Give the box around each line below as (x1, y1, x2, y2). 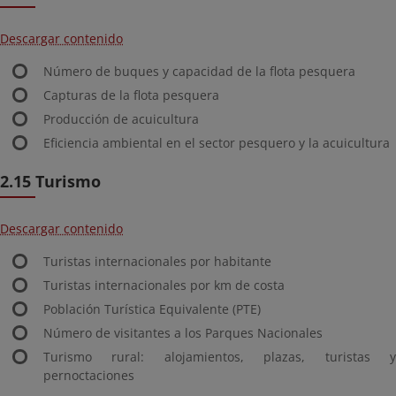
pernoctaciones (43, 367, 134, 384)
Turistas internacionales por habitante (43, 253, 271, 270)
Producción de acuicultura (43, 110, 199, 127)
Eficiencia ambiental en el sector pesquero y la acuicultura (43, 134, 390, 151)
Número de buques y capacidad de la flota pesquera (43, 63, 355, 80)
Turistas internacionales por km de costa (43, 277, 285, 293)
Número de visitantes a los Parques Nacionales (43, 324, 323, 341)
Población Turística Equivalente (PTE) (43, 301, 264, 317)
